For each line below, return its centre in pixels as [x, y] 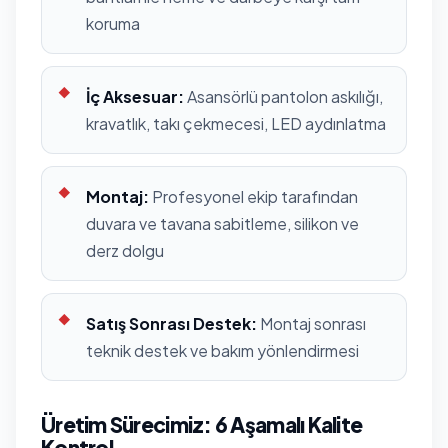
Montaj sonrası [311, 323]
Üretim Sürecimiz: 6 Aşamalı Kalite [202, 424]
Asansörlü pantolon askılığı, [283, 96]
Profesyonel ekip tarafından [253, 196]
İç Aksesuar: [135, 96]
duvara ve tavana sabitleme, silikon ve [222, 223]
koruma [113, 23]
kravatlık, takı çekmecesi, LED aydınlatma [236, 123]
